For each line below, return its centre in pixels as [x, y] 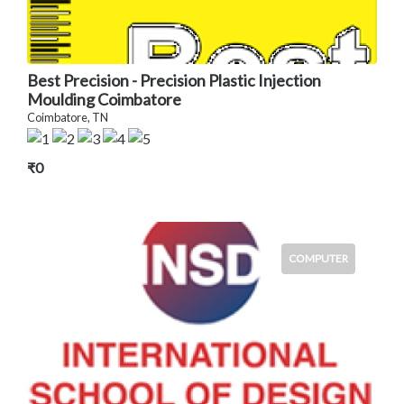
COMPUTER [318, 258]
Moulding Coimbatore [104, 99]
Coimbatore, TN [68, 117]
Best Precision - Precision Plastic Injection [174, 80]
